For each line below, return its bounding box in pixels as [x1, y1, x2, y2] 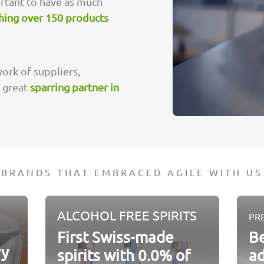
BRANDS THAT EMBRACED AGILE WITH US [1, 166, 263, 179]
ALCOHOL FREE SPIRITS [57, 207, 197, 223]
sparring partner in [30, 80, 119, 93]
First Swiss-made [57, 228, 174, 247]
